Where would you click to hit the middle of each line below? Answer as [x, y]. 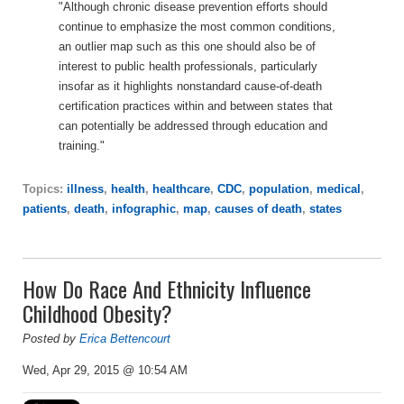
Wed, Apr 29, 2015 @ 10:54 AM [105, 370]
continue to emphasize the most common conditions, [197, 26]
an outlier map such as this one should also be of [187, 46]
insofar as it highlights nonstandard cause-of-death [190, 86]
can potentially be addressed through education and [193, 125]
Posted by [51, 338]
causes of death [258, 208]
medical [339, 188]
